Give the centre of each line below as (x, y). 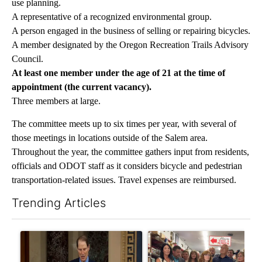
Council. (27, 59)
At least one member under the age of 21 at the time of (118, 73)
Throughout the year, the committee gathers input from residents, (130, 152)
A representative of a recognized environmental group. (112, 17)
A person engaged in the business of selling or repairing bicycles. (131, 31)
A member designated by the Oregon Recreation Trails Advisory (130, 45)
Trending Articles (59, 203)
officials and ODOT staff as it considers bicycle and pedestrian (127, 166)
